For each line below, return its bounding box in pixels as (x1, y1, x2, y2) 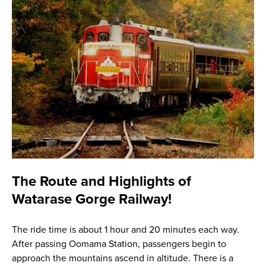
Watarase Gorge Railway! (11, 191, 172, 208)
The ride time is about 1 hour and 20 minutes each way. (11, 224, 239, 236)
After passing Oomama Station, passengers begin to (11, 238, 226, 251)
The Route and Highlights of (11, 173, 191, 191)
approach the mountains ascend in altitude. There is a (11, 252, 233, 265)
